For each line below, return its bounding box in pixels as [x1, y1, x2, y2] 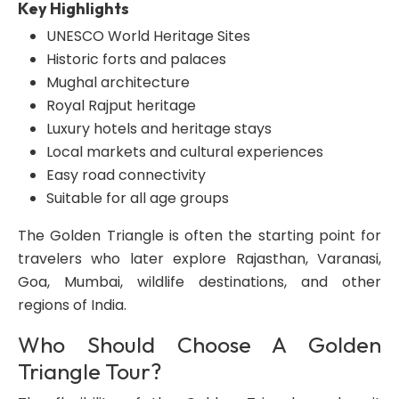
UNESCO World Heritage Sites [46, 26, 250, 46]
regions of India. [18, 295, 126, 315]
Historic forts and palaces [46, 49, 226, 69]
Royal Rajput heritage [46, 95, 196, 116]
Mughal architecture [46, 72, 190, 93]
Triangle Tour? [18, 357, 162, 386]
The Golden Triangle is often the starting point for [18, 225, 381, 246]
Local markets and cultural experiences [46, 142, 323, 162]
